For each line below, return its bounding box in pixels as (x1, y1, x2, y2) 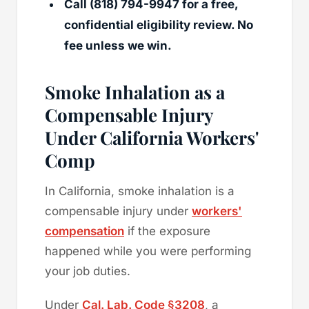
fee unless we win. (64, 38, 172, 52)
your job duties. (45, 263, 130, 278)
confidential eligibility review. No (64, 17, 253, 32)
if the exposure (124, 223, 210, 238)
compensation (45, 223, 124, 238)
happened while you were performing (45, 243, 251, 258)
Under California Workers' (45, 125, 259, 150)
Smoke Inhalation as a (45, 79, 225, 104)
